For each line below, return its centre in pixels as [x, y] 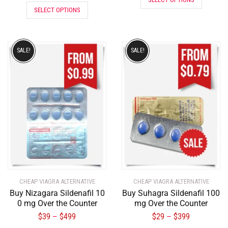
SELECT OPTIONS [57, 10]
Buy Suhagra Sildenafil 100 [171, 193]
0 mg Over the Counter [57, 204]
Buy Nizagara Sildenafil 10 [57, 193]
